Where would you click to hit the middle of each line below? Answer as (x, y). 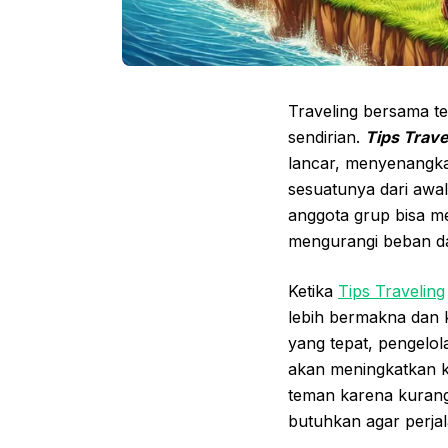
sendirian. (326, 137)
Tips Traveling (391, 291)
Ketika (313, 291)
